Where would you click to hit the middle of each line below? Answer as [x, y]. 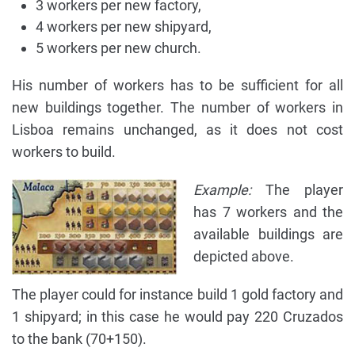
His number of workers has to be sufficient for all [177, 86]
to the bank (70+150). [79, 339]
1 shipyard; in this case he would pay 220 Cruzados [177, 317]
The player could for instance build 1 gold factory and [177, 295]
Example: [222, 190]
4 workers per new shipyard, [124, 27]
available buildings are [268, 235]
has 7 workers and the [268, 212]
